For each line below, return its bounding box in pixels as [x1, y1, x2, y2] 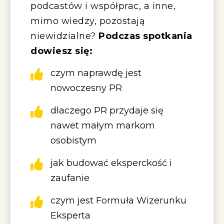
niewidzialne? [30, 30, 98, 42]
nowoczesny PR [50, 82, 122, 94]
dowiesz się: [30, 45, 92, 57]
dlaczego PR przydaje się [50, 105, 163, 116]
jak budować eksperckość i [50, 157, 172, 169]
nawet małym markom [50, 120, 155, 131]
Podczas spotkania [98, 30, 192, 42]
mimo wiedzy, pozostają [30, 15, 145, 27]
